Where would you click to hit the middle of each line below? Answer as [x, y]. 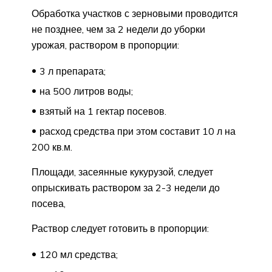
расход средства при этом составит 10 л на [138, 131]
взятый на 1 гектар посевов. [103, 111]
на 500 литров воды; [86, 91]
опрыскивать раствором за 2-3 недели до [126, 188]
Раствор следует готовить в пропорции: [120, 229]
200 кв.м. [52, 147]
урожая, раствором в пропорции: [105, 45]
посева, [49, 204]
